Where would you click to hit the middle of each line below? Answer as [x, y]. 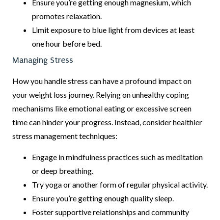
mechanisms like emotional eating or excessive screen [102, 109]
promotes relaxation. [67, 16]
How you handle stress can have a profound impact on [102, 81]
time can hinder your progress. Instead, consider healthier [107, 122]
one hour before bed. [67, 44]
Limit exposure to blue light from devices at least [113, 30]
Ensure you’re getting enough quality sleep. [103, 198]
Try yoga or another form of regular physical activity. [120, 184]
